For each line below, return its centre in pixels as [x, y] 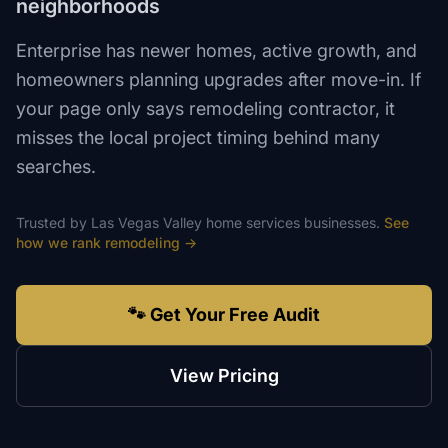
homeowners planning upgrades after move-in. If [218, 79]
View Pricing [224, 375]
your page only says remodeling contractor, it [205, 108]
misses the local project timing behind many [198, 137]
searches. [56, 166]
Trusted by [53, 222]
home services [253, 222]
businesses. [340, 222]
